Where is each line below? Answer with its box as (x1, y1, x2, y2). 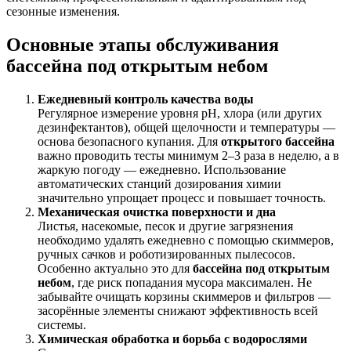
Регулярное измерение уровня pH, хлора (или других (38, 106, 322, 120)
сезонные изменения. (6, 4, 120, 18)
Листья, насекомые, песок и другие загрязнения (38, 219, 293, 233)
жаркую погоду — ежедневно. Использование (38, 162, 286, 176)
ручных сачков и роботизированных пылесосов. (38, 247, 295, 261)
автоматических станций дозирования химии (38, 176, 281, 190)
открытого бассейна (221, 134, 335, 148)
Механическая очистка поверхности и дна (38, 204, 276, 219)
